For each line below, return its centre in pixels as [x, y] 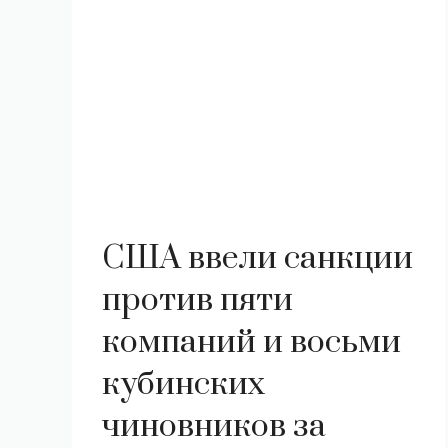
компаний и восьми [251, 342]
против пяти [197, 300]
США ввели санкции [257, 258]
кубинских [183, 384]
